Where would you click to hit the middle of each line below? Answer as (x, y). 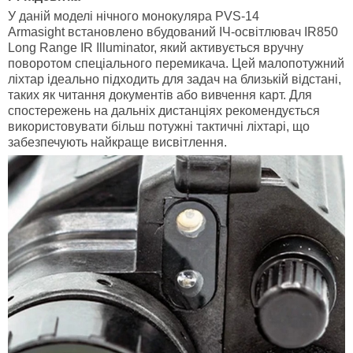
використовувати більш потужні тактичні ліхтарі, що (159, 127)
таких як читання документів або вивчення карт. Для (160, 95)
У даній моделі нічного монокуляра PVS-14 (134, 17)
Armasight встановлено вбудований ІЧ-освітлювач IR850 (173, 32)
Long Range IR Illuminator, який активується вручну (156, 48)
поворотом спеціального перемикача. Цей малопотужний (176, 64)
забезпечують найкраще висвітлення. (117, 143)
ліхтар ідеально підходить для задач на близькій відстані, (175, 80)
